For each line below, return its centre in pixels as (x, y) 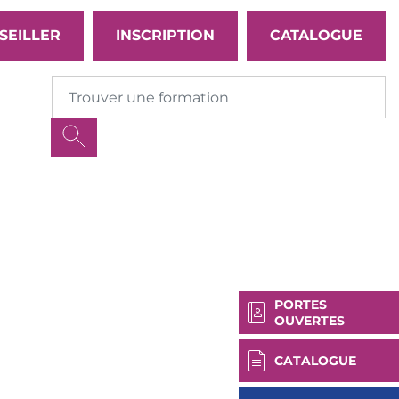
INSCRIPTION (165, 35)
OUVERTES (309, 321)
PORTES (301, 305)
